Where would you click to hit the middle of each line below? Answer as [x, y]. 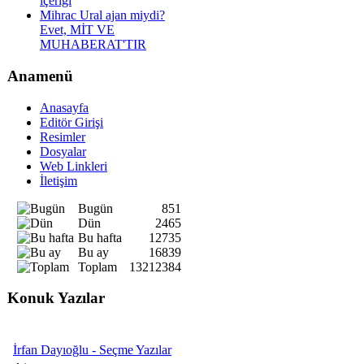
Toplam [97, 266]
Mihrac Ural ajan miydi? [102, 15]
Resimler [63, 136]
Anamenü [40, 76]
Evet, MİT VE [77, 30]
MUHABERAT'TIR [93, 45]
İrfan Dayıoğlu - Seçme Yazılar [92, 350]
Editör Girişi [71, 122]
